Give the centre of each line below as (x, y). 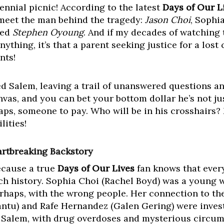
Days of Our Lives (96, 168)
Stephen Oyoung (48, 32)
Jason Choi (168, 20)
